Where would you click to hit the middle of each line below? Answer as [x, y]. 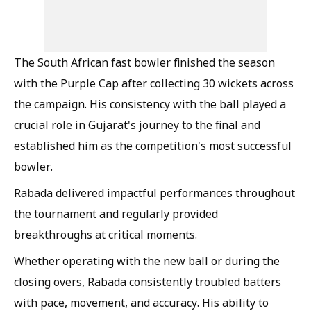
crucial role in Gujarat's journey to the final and [137, 125]
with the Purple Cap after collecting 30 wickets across [154, 83]
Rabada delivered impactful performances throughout [154, 193]
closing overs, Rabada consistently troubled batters [148, 281]
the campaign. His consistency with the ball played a [150, 104]
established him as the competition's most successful [153, 145]
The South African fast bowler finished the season [144, 62]
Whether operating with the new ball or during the [147, 261]
